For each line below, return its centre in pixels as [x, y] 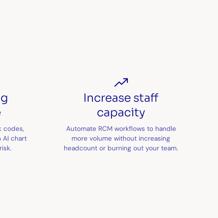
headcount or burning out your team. [121, 148]
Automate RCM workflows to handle [121, 128]
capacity [121, 113]
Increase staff [121, 98]
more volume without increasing [121, 138]
